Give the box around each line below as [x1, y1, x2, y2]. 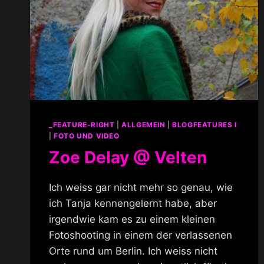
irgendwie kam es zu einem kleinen [49, 213, 215, 226]
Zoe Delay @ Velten [49, 147, 207, 168]
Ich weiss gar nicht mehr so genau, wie [49, 181, 233, 194]
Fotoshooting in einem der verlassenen [49, 229, 232, 242]
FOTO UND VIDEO [54, 131, 120, 141]
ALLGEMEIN [121, 120, 166, 130]
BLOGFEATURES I [172, 120, 237, 130]
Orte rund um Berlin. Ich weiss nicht [49, 245, 217, 258]
